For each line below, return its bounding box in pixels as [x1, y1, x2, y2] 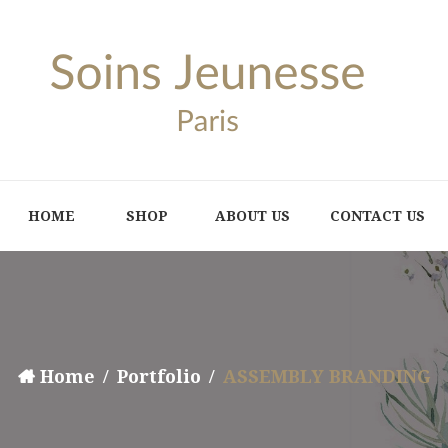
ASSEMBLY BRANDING [222, 366, 431, 387]
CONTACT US [330, 208, 425, 224]
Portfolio [116, 366, 201, 387]
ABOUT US [215, 208, 290, 224]
